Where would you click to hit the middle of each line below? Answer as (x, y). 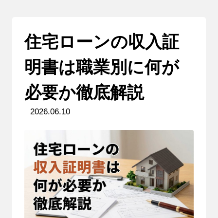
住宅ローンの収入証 (101, 41)
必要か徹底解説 (84, 92)
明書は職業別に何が (101, 67)
